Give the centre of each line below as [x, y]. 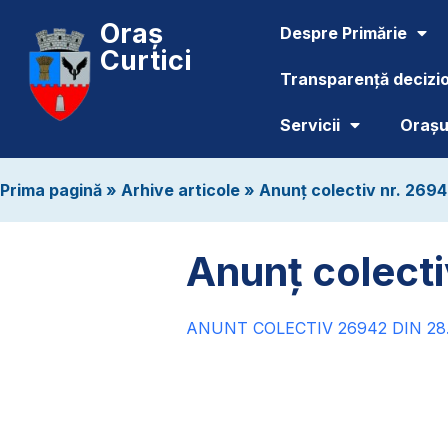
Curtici [146, 60]
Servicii [310, 125]
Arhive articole [180, 190]
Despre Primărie [343, 33]
